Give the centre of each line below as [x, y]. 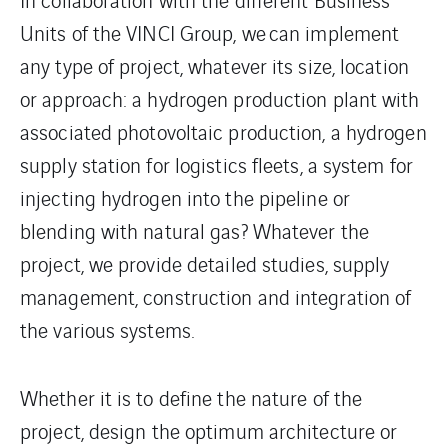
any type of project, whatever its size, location [214, 65]
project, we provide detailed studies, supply [205, 263]
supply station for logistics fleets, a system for [216, 164]
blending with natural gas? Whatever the [194, 230]
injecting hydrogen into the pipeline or [185, 197]
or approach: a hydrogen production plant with [220, 98]
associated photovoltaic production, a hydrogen [223, 131]
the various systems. [107, 329]
